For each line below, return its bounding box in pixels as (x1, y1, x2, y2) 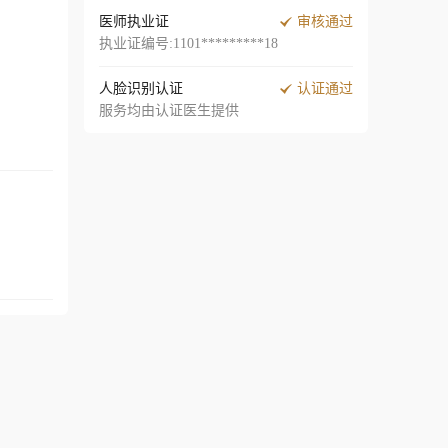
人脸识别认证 (99, 81, 183, 96)
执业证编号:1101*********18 (99, 36, 278, 51)
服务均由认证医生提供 (99, 103, 239, 118)
